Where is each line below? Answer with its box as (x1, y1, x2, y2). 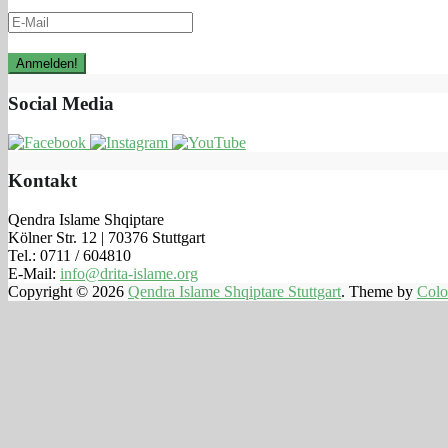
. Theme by (341, 283, 417, 301)
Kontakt (8, 170, 77, 192)
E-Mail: (8, 265, 60, 283)
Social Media (8, 92, 114, 114)
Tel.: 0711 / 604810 (8, 247, 131, 265)
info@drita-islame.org (60, 265, 198, 283)
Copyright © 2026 (8, 283, 128, 301)
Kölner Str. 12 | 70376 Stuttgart (8, 229, 205, 247)
